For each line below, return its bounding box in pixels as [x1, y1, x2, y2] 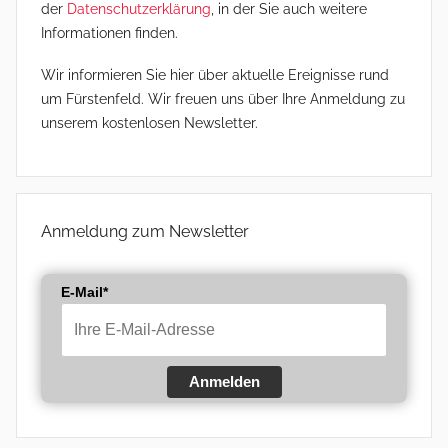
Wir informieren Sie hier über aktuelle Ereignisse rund [41, 66, 389, 83]
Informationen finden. [41, 25, 178, 42]
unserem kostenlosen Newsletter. [41, 114, 258, 131]
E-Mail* [61, 284, 108, 301]
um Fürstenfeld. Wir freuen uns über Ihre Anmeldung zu [41, 90, 405, 107]
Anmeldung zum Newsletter [41, 222, 249, 242]
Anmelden [188, 373, 260, 391]
